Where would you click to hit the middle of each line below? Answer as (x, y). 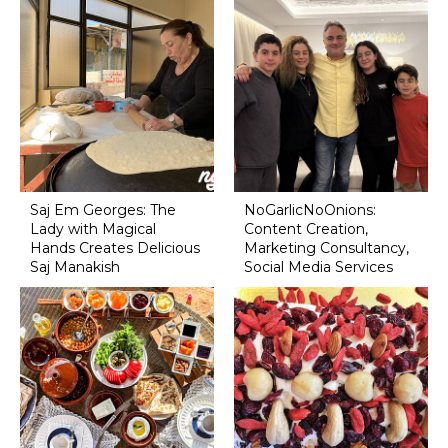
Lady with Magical (92, 229)
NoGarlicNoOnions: (309, 210)
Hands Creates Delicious (114, 248)
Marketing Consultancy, (326, 248)
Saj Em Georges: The (102, 210)
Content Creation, (305, 229)
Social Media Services (318, 267)
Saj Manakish (74, 267)
